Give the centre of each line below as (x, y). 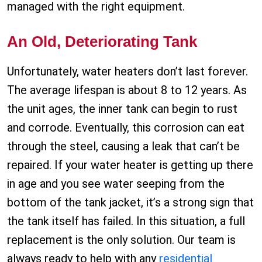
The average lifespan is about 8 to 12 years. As (127, 90)
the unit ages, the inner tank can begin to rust (122, 109)
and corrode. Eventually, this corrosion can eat (126, 128)
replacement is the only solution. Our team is (121, 240)
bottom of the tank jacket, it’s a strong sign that (130, 203)
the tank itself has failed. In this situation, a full (126, 221)
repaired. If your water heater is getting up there (130, 165)
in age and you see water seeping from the (116, 184)
